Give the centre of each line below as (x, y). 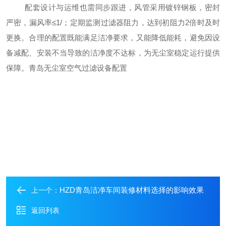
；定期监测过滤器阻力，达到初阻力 (124, 22)
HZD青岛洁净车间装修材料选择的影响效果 (132, 190)
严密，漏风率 (29, 22)
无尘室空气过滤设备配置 (86, 68)
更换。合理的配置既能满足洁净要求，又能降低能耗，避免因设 (113, 38)
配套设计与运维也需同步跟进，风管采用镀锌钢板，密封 (122, 7)
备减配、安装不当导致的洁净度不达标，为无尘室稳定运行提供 (113, 53)
